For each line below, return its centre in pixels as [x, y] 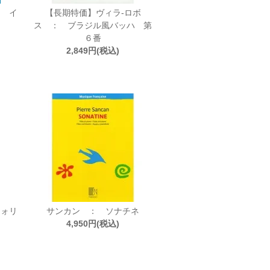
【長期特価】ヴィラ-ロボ [93, 13]
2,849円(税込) [93, 51]
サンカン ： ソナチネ [93, 211]
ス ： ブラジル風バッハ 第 [93, 25]
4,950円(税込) [93, 224]
